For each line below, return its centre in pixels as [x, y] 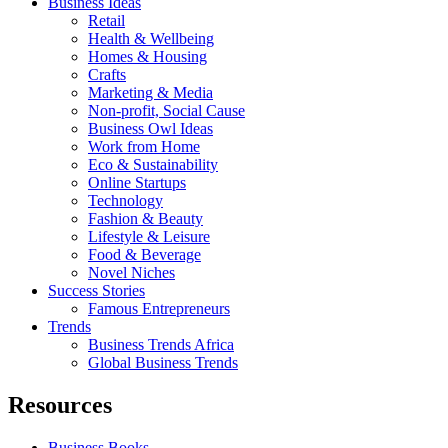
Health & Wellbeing [151, 38]
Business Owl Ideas [150, 128]
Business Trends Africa [161, 344]
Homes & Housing [147, 56]
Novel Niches [131, 272]
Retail [106, 20]
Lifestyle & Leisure [149, 236]
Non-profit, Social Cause [166, 110]
